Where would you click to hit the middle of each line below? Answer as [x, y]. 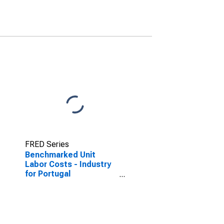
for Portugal [47, 174]
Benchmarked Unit [60, 155]
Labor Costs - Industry [68, 164]
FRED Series [47, 144]
